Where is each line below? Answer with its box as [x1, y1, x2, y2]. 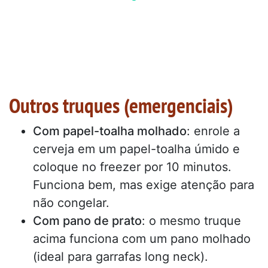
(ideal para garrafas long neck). [33, 249, 208, 264]
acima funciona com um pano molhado [33, 231, 251, 246]
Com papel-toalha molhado [33, 123, 187, 138]
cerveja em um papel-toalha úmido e [33, 141, 240, 156]
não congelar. [33, 195, 109, 210]
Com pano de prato [33, 213, 142, 228]
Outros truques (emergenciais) [9, 91, 233, 119]
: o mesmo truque [142, 213, 241, 228]
